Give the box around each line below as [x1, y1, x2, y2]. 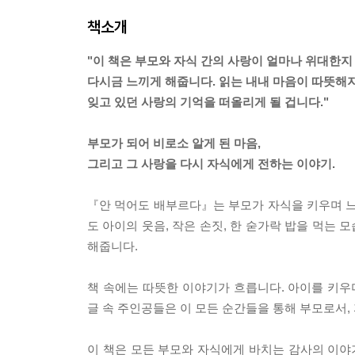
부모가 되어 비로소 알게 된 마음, [87, 136, 261, 150]
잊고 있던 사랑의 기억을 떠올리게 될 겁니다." [87, 95, 329, 109]
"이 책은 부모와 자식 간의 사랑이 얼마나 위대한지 [87, 54, 353, 67]
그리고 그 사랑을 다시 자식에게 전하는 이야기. [87, 157, 335, 170]
